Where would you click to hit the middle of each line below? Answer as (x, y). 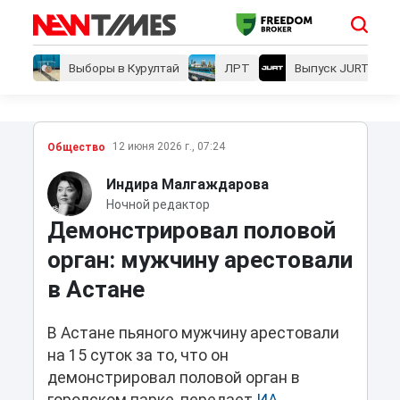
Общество (76, 148)
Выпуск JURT (332, 68)
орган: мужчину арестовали (200, 260)
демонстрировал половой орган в (173, 378)
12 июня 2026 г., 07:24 (168, 147)
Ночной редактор (158, 204)
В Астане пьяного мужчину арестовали (193, 333)
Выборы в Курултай (124, 68)
